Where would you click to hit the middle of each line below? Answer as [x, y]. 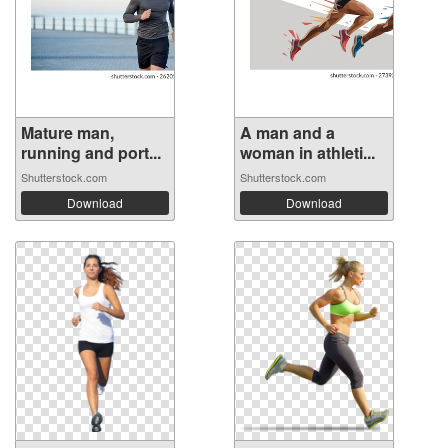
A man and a [287, 132]
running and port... [91, 152]
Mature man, [67, 132]
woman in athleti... [307, 152]
